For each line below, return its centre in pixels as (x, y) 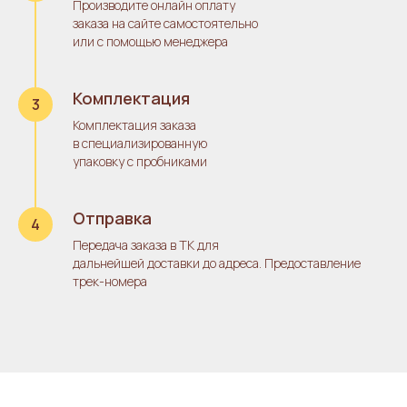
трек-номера (110, 282)
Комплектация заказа (134, 125)
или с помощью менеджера (150, 42)
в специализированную (140, 144)
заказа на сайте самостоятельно (165, 24)
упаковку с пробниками (140, 162)
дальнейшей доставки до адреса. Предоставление (217, 263)
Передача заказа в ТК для (146, 245)
